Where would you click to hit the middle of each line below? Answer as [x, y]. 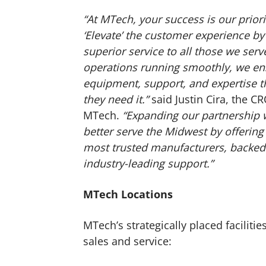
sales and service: [128, 241]
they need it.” [118, 99]
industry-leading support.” [148, 163]
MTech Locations [128, 194]
